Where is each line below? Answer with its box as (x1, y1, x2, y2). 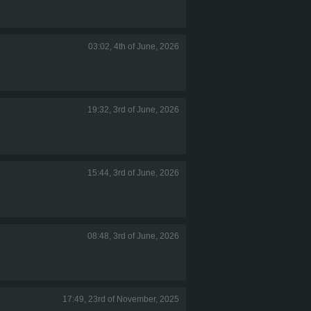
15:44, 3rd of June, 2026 (87, 167, 179, 178)
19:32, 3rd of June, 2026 (87, 104, 179, 115)
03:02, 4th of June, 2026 (88, 41, 179, 51)
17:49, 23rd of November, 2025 (62, 294, 179, 304)
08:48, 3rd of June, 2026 (87, 230, 179, 241)
